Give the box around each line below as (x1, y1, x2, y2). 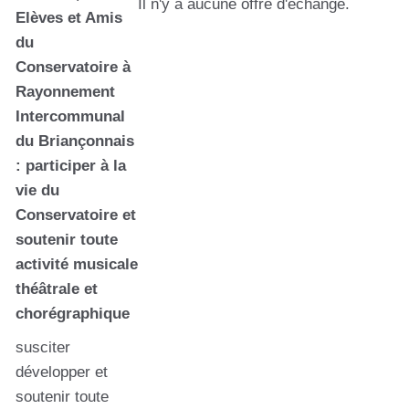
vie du (16, 182, 59, 199)
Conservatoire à (16, 58, 131, 76)
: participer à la (16, 157, 126, 174)
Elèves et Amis (16, 9, 122, 26)
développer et (16, 363, 108, 381)
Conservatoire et (16, 206, 136, 224)
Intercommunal (16, 108, 125, 125)
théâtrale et (16, 280, 98, 298)
